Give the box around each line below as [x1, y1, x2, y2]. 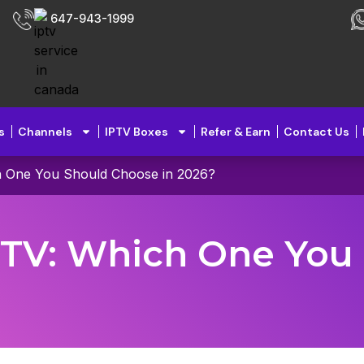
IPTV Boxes [105, 124, 169, 139]
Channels [18, 124, 73, 139]
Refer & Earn [201, 124, 271, 139]
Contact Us [284, 124, 350, 139]
